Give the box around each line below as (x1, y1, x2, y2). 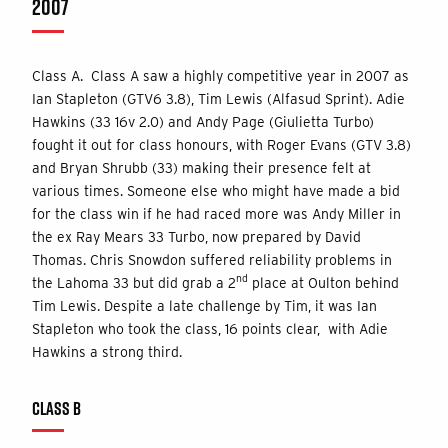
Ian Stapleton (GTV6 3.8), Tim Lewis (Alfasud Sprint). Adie (32, 90, 405, 107)
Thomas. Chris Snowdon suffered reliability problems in (32, 251, 392, 268)
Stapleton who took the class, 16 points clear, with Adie (32, 320, 388, 337)
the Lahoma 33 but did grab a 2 (32, 274, 236, 291)
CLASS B (32, 395, 81, 421)
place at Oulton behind (248, 274, 399, 291)
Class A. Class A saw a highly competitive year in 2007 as (32, 67, 409, 84)
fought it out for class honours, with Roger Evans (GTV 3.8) (32, 136, 411, 153)
